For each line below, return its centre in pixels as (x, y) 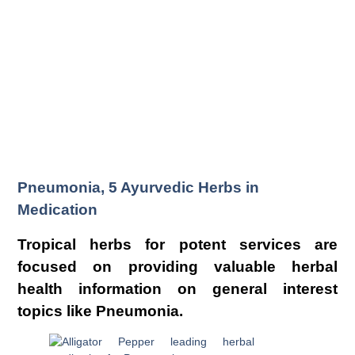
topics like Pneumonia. (101, 311)
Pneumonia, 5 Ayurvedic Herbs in (139, 188)
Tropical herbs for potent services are (177, 245)
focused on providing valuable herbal (177, 267)
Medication (58, 210)
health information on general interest (177, 289)
